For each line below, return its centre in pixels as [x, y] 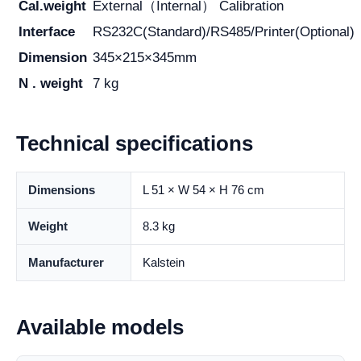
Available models [100, 328]
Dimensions [62, 190]
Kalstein [164, 263]
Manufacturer [66, 263]
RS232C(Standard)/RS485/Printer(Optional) [224, 32]
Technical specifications [135, 144]
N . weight [51, 84]
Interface [47, 32]
